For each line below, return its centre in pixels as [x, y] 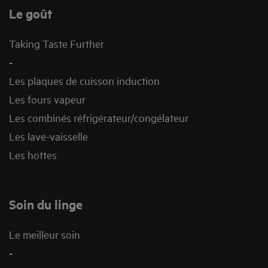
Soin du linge [46, 204]
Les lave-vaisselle [48, 136]
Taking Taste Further [57, 44]
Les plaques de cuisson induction [84, 81]
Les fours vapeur [47, 99]
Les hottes [33, 155]
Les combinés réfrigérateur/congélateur [99, 118]
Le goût [31, 13]
